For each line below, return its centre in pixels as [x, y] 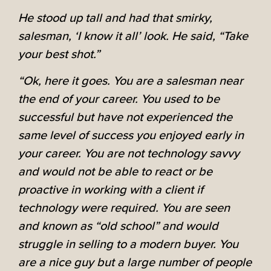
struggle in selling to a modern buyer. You [128, 244]
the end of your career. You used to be [119, 99]
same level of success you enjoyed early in [131, 135]
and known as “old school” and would [118, 226]
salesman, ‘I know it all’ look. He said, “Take [133, 36]
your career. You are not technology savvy [129, 153]
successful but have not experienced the [125, 117]
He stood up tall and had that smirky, [115, 18]
